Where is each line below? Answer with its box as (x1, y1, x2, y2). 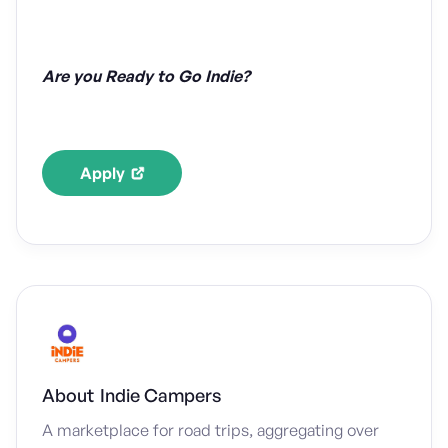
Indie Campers (100, 384, 221, 406)
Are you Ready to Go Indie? (42, 66, 250, 86)
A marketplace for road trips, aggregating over (42, 420, 379, 440)
